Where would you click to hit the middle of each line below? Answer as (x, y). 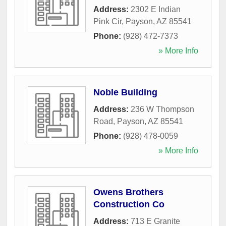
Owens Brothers (128, 192)
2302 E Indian (156, 9)
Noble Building (125, 92)
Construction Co (129, 204)
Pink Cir (107, 21)
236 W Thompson (162, 109)
